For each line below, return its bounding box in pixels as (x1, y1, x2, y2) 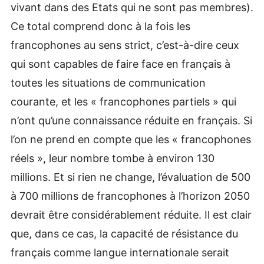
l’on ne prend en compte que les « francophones (10, 133, 251, 146)
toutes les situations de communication (10, 77, 206, 90)
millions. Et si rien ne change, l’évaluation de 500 (10, 171, 250, 184)
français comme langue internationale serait (10, 246, 229, 259)
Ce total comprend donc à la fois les (10, 20, 190, 33)
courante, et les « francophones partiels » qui (10, 95, 236, 108)
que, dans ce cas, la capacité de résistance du (10, 227, 238, 240)
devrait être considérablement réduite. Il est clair (10, 209, 252, 222)
